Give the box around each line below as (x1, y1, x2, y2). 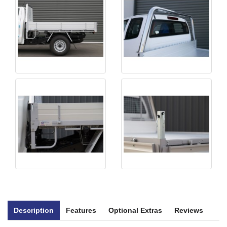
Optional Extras (108, 206, 162, 214)
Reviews (174, 206, 203, 214)
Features (66, 206, 96, 214)
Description (14, 206, 54, 214)
